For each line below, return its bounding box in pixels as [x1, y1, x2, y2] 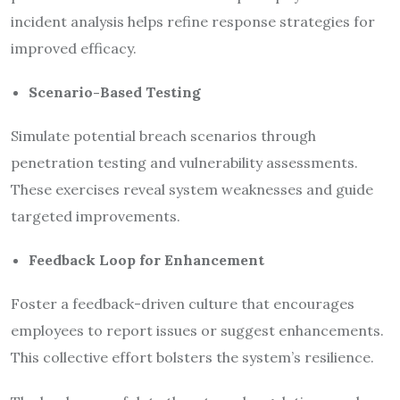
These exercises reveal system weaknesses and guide [11, 179, 373, 198]
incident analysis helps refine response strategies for [11, 12, 375, 30]
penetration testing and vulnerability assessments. [11, 153, 358, 171]
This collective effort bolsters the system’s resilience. [11, 347, 374, 366]
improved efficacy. [11, 38, 137, 57]
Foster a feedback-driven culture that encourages [11, 294, 354, 312]
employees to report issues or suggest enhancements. [11, 321, 384, 339]
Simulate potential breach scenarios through [11, 126, 316, 145]
